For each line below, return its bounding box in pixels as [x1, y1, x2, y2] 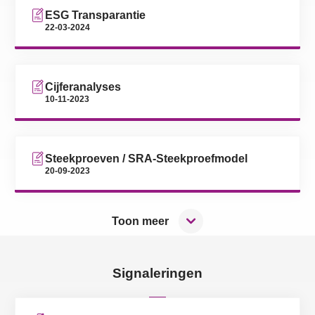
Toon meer [112, 215, 169, 228]
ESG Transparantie [45, 8, 146, 21]
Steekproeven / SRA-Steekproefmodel [45, 152, 247, 165]
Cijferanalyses [45, 80, 121, 93]
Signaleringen [112, 265, 202, 281]
